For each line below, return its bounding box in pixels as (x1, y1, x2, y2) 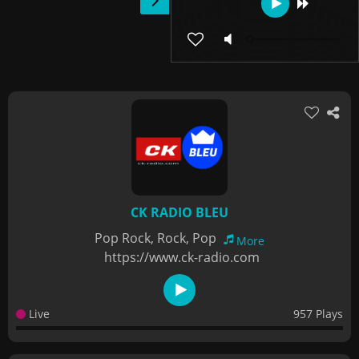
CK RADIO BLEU (131, 204, 228, 221)
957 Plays (293, 306, 343, 321)
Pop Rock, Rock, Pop (95, 229, 220, 247)
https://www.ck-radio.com (103, 248, 260, 266)
